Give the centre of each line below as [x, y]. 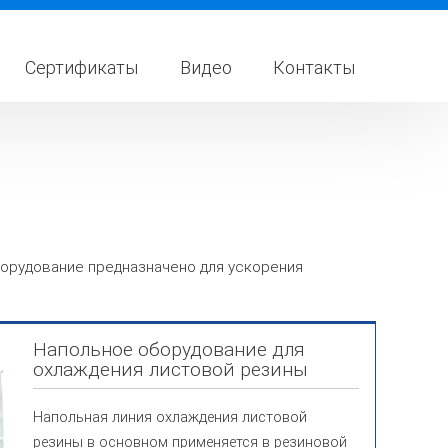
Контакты [314, 67]
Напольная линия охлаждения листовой [170, 417]
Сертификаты [82, 67]
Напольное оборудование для [169, 349]
